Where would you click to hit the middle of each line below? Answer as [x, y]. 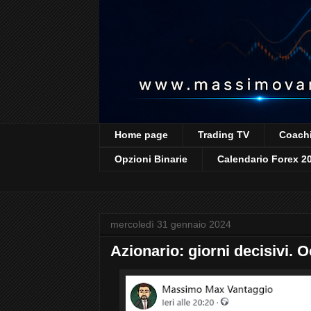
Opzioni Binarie [151, 159]
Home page [141, 135]
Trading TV [224, 135]
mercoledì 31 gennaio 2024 [171, 224]
